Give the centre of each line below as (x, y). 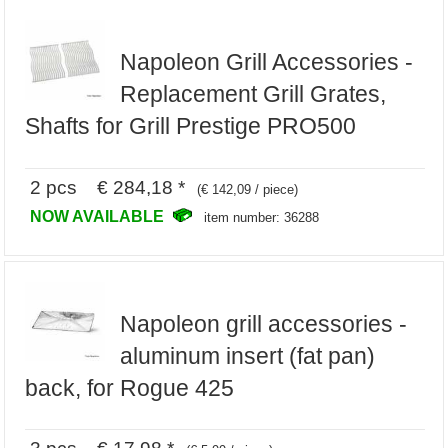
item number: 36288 (262, 217)
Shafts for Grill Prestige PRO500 (191, 126)
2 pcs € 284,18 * (108, 186)
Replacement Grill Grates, (252, 94)
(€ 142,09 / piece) (248, 189)
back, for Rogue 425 (130, 387)
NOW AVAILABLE (99, 215)
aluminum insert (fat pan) (247, 355)
